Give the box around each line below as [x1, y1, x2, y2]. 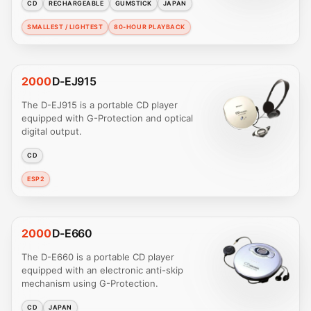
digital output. [22, 125, 82, 137]
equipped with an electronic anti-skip [22, 264, 183, 276]
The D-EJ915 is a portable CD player [22, 99, 178, 110]
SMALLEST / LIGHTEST [27, 23, 103, 31]
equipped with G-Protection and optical [22, 112, 193, 124]
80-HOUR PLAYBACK [114, 23, 185, 31]
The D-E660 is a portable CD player [22, 251, 174, 262]
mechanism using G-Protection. [22, 277, 158, 289]
